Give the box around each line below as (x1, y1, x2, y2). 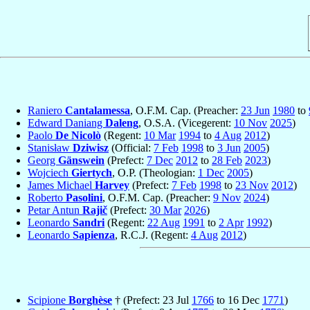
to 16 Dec (214, 294, 262, 307)
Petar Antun (28, 203, 82, 216)
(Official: (109, 141, 154, 154)
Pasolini (66, 191, 102, 203)
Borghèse (69, 294, 112, 307)
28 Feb (212, 154, 242, 166)
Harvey (95, 179, 129, 191)
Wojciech (28, 166, 71, 179)
